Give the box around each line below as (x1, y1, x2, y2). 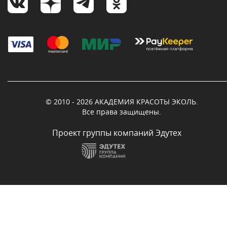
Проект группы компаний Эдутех (52, 127, 181, 139)
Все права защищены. (82, 107, 161, 117)
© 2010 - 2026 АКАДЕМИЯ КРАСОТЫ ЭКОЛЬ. (45, 97, 198, 107)
